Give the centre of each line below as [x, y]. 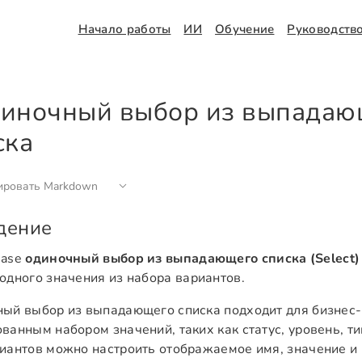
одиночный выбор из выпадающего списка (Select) [193, 259]
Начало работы [124, 29]
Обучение [245, 29]
